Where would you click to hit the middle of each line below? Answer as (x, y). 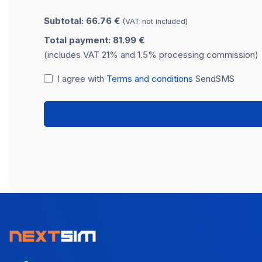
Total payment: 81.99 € (94, 40)
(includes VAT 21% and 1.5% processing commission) (151, 54)
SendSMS (213, 78)
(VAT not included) (155, 21)
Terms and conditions (149, 78)
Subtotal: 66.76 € (83, 20)
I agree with (82, 78)
